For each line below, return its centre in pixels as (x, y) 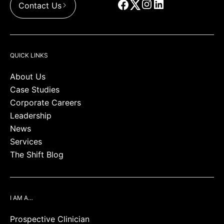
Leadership (31, 115)
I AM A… (21, 198)
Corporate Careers (45, 102)
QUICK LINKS (29, 55)
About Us (28, 76)
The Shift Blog (37, 154)
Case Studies (35, 89)
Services (26, 141)
